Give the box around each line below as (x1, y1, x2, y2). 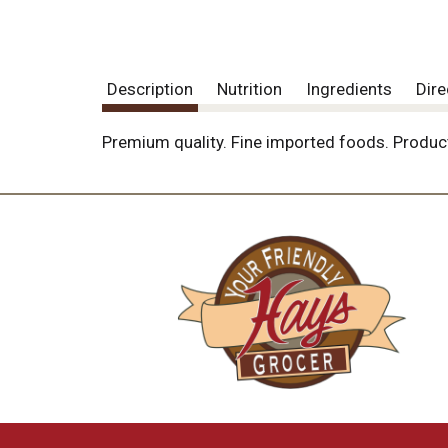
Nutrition (217, 78, 282, 99)
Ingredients (306, 78, 392, 99)
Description (107, 78, 193, 99)
